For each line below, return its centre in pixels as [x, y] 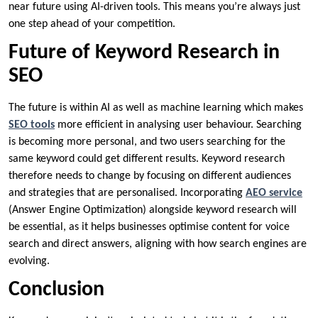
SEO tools [32, 125]
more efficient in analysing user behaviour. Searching [178, 125]
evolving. [29, 261]
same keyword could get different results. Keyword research [147, 159]
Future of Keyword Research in [144, 53]
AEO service [274, 193]
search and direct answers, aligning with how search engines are [158, 244]
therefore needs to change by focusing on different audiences [150, 176]
